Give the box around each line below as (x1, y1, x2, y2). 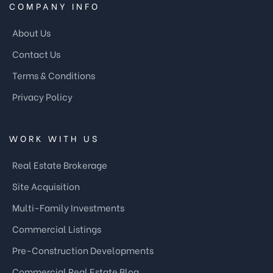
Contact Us (12, 46, 60, 60)
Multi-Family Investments (12, 200, 124, 214)
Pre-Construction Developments (12, 243, 154, 257)
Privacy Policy (12, 89, 73, 103)
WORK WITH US (9, 131, 99, 144)
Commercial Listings (12, 221, 101, 235)
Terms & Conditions (12, 68, 95, 82)
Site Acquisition (12, 179, 80, 193)
